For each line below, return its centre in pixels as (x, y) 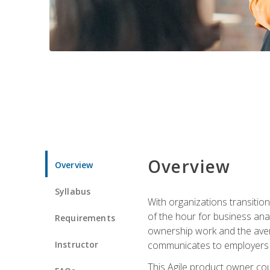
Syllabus (73, 191)
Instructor (77, 244)
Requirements (85, 218)
